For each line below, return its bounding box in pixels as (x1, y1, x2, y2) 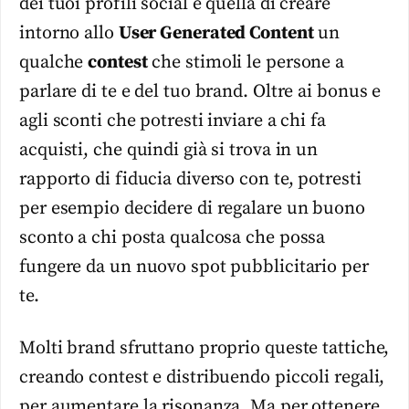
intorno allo (19, 22, 119, 46)
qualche (19, 51, 89, 75)
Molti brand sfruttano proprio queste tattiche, (19, 336, 390, 360)
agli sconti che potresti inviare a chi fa (19, 110, 326, 133)
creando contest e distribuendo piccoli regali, (19, 365, 385, 389)
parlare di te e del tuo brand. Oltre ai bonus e (19, 80, 382, 104)
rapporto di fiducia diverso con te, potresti (19, 168, 362, 192)
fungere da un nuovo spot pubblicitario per (19, 256, 369, 279)
